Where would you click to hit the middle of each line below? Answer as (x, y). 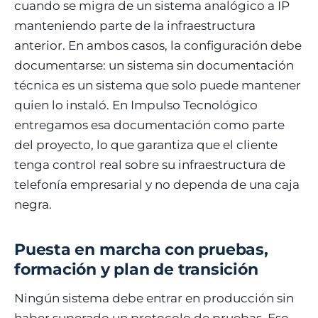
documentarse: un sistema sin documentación (154, 65)
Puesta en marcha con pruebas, (141, 249)
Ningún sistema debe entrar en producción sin (154, 298)
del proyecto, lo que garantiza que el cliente (146, 144)
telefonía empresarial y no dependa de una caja (157, 184)
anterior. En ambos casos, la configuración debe (158, 45)
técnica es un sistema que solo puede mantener (158, 85)
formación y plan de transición (136, 269)
